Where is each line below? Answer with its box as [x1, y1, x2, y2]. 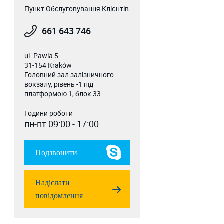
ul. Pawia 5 [24, 51, 58, 60]
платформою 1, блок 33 [24, 89, 101, 98]
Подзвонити [35, 148, 77, 157]
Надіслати [35, 178, 70, 187]
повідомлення [35, 191, 83, 200]
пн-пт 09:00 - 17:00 [24, 118, 99, 130]
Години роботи [24, 108, 73, 118]
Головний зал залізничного [24, 70, 114, 79]
